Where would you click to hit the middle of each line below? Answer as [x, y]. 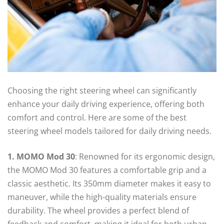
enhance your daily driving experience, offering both [106, 104]
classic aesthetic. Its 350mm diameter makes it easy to [109, 183]
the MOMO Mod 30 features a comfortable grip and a [107, 170]
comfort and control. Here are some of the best [97, 117]
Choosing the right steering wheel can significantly [102, 90]
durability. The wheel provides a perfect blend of [98, 210]
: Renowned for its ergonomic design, [145, 156]
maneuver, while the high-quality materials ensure [102, 197]
